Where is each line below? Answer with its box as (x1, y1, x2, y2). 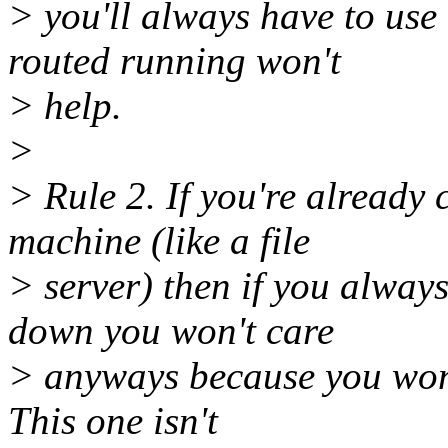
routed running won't (8, 39, 341, 83)
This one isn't (8, 399, 218, 443)
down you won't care (8, 309, 334, 353)
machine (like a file (8, 219, 310, 263)
